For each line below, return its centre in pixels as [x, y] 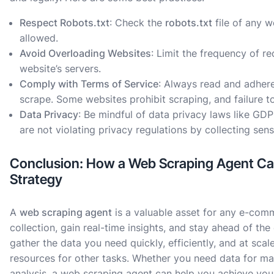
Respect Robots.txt [65, 22]
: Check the [137, 22]
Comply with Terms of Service [89, 83]
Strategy [36, 179]
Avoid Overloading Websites [85, 53]
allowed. [39, 38]
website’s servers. [60, 68]
